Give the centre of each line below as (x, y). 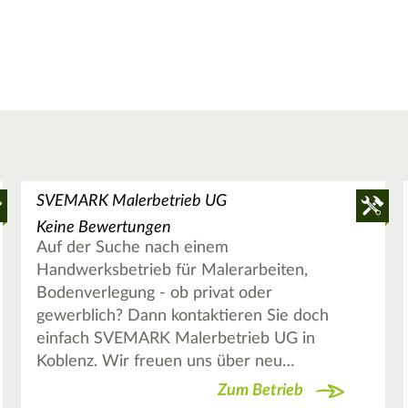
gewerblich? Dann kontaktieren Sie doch (182, 316)
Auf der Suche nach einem (132, 248)
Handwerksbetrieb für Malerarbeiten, (172, 271)
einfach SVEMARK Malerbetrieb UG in (175, 339)
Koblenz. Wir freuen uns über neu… (165, 362)
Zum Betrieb (260, 390)
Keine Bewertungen (103, 228)
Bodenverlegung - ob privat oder (154, 294)
